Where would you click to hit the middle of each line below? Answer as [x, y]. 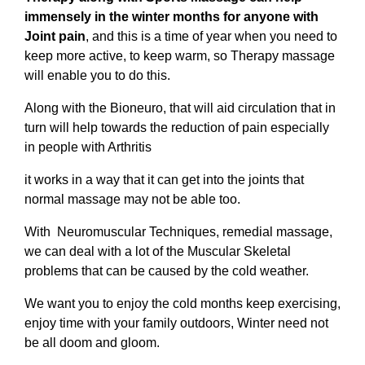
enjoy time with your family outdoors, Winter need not [176, 323]
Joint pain [55, 36]
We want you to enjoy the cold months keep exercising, [182, 303]
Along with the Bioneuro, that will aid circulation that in [180, 108]
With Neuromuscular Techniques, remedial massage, [178, 232]
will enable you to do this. [97, 75]
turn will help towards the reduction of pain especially [177, 128]
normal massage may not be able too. [132, 199]
